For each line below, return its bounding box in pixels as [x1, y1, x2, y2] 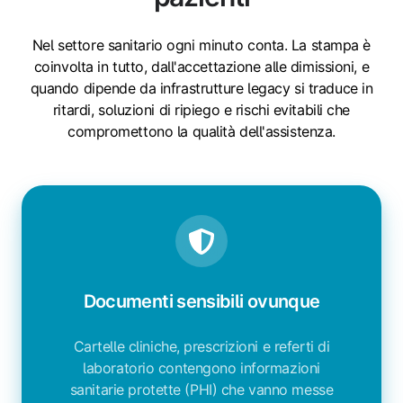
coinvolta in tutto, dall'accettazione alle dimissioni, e [33, 58, 370, 76]
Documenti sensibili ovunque [83, 291, 320, 313]
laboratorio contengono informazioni [83, 359, 320, 378]
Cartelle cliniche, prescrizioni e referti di [73, 337, 330, 356]
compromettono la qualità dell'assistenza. [67, 122, 336, 141]
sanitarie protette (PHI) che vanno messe [69, 381, 334, 399]
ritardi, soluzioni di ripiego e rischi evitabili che [52, 101, 351, 120]
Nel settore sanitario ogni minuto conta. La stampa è [31, 36, 372, 55]
